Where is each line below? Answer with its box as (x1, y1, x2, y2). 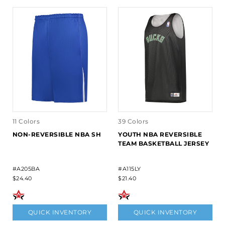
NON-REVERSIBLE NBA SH (12, 131, 101, 139)
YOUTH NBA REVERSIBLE (118, 131, 202, 139)
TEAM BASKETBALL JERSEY (118, 140, 209, 148)
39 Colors (118, 118, 149, 126)
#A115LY (118, 165, 141, 173)
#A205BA (12, 165, 40, 173)
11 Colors (12, 118, 40, 126)
